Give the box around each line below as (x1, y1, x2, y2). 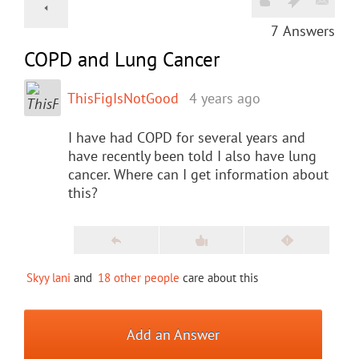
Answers (283, 21, 335, 40)
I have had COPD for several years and (68, 127, 305, 147)
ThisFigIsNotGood (67, 88, 179, 107)
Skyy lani (26, 269, 71, 285)
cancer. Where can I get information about (68, 164, 329, 184)
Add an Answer (127, 325, 220, 344)
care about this (179, 269, 258, 285)
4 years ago (189, 88, 260, 107)
